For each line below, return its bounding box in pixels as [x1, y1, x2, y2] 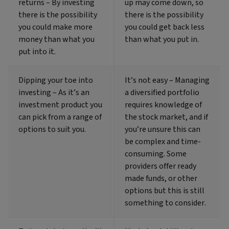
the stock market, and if [125, 111, 208, 123]
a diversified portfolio [125, 87, 199, 99]
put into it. [18, 46, 56, 58]
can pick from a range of [18, 111, 102, 123]
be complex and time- [125, 136, 201, 148]
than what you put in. [125, 34, 199, 45]
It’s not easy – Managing [125, 75, 210, 86]
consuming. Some [125, 148, 187, 160]
